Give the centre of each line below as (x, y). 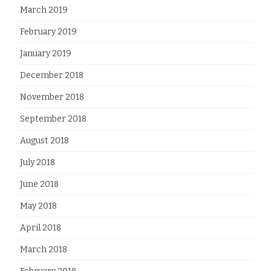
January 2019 (46, 53)
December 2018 (52, 75)
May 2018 (38, 206)
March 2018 (44, 249)
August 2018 (44, 140)
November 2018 (52, 97)
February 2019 (48, 31)
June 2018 (39, 184)
